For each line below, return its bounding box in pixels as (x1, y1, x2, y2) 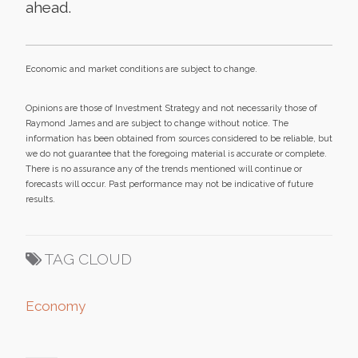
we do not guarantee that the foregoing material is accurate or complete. (26, 148, 327, 159)
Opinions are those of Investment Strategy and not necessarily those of (26, 102, 317, 113)
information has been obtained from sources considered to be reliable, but (26, 133, 332, 144)
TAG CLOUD (45, 249, 132, 268)
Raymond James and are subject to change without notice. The (26, 117, 288, 129)
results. (26, 193, 55, 205)
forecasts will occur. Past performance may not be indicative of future (26, 178, 313, 189)
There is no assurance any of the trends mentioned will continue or (26, 163, 302, 174)
